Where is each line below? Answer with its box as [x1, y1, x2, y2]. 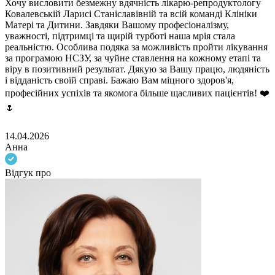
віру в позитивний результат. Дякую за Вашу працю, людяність [5, 64, 269, 75]
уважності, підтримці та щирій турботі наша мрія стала [5, 31, 235, 42]
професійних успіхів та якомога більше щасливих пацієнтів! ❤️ [5, 88, 269, 99]
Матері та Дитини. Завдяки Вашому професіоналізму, [5, 20, 229, 31]
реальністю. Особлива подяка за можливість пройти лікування [5, 42, 268, 53]
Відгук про [5, 168, 51, 179]
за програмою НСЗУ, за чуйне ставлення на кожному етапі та [5, 53, 261, 64]
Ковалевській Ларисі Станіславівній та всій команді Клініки [5, 9, 257, 20]
